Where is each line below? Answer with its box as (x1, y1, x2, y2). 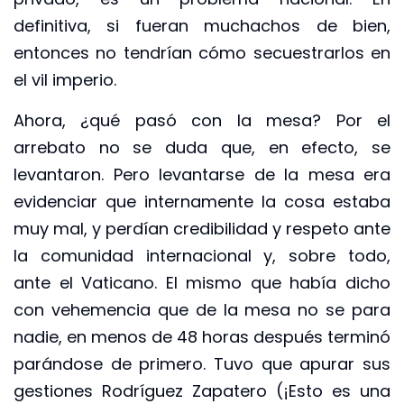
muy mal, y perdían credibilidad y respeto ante (14, 216, 390, 240)
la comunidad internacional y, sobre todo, (14, 243, 390, 267)
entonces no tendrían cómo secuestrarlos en (14, 41, 390, 65)
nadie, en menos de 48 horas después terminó (14, 325, 390, 348)
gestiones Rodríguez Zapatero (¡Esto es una (14, 379, 390, 402)
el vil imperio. (14, 69, 116, 92)
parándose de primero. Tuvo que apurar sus (14, 352, 390, 375)
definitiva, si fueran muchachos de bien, (14, 14, 390, 38)
